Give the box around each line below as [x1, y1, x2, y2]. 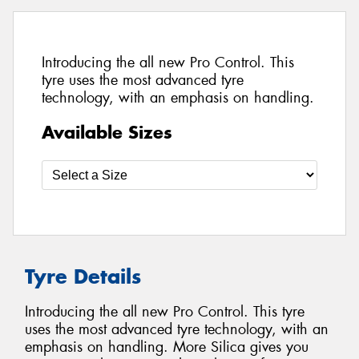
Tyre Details [25, 263, 141, 289]
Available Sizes [42, 120, 172, 143]
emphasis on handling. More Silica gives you [25, 337, 309, 357]
